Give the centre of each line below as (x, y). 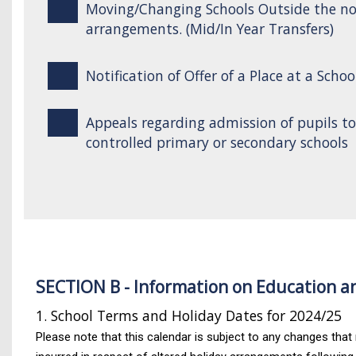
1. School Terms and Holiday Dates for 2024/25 (189, 315)
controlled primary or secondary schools (217, 142)
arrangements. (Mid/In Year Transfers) (209, 29)
